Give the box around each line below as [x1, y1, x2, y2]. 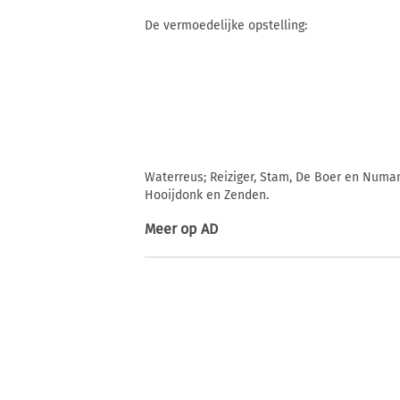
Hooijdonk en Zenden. [145, 187, 269, 204]
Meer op [145, 221, 201, 238]
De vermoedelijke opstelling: [145, 18, 307, 34]
